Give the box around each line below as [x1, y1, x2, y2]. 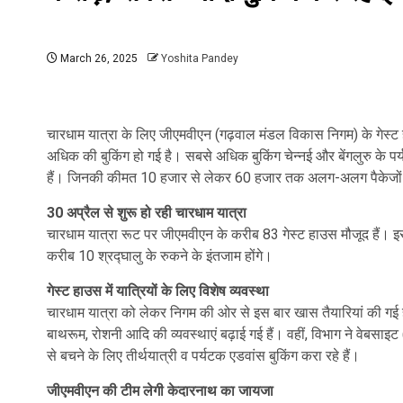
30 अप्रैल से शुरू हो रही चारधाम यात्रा [47, 204, 246, 221]
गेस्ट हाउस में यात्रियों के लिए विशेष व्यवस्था [47, 282, 269, 300]
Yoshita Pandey [161, 52, 238, 65]
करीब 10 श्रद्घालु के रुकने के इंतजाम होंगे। [47, 247, 273, 264]
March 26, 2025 [58, 52, 138, 65]
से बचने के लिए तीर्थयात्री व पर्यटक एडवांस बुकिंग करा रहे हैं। [47, 347, 360, 364]
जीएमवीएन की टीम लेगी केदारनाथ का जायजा [47, 382, 273, 399]
